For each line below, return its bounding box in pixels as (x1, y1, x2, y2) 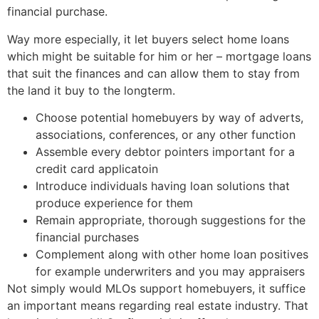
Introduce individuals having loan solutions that (36, 179, 290, 194)
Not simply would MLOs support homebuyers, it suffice (7, 281, 305, 296)
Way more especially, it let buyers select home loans (7, 31, 289, 46)
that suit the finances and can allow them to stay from (7, 66, 300, 80)
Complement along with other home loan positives (36, 247, 308, 262)
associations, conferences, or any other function (36, 127, 296, 142)
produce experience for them (36, 196, 193, 211)
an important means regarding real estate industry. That (7, 298, 308, 313)
